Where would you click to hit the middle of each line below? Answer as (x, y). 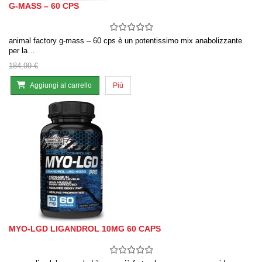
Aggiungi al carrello (61, 86)
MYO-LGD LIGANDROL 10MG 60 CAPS (85, 229)
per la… (22, 51)
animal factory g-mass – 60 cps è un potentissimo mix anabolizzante (125, 41)
